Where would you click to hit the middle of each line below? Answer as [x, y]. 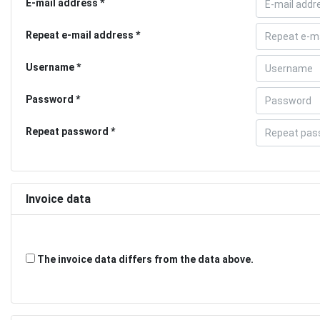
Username [50, 67]
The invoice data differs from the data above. [144, 259]
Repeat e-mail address [80, 35]
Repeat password [67, 131]
